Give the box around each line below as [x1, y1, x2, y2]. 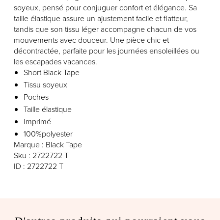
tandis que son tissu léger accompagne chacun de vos [14, 24, 196, 35]
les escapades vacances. [14, 56, 97, 67]
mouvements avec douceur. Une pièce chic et [14, 34, 169, 46]
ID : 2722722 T [14, 161, 63, 172]
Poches [24, 91, 49, 103]
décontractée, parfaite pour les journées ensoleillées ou [14, 45, 199, 56]
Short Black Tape [24, 67, 80, 78]
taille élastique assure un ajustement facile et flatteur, [14, 13, 188, 24]
